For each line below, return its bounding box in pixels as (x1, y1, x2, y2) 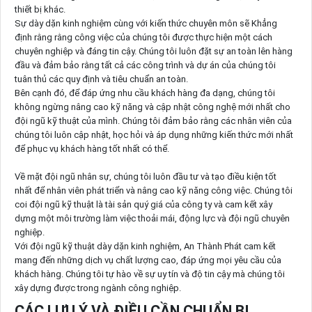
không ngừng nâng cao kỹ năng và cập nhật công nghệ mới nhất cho (14, 101, 290, 112)
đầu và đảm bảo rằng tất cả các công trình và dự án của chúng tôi (14, 59, 276, 70)
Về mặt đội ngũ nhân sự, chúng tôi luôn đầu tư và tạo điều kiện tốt (14, 171, 276, 182)
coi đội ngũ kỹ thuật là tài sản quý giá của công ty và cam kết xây (14, 198, 272, 210)
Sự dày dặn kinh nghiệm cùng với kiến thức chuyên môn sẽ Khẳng (14, 17, 277, 29)
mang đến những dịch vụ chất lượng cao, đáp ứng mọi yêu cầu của (14, 254, 281, 265)
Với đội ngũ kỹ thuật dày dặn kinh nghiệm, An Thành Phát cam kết (14, 240, 276, 251)
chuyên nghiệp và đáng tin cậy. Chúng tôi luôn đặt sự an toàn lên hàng (14, 45, 292, 56)
